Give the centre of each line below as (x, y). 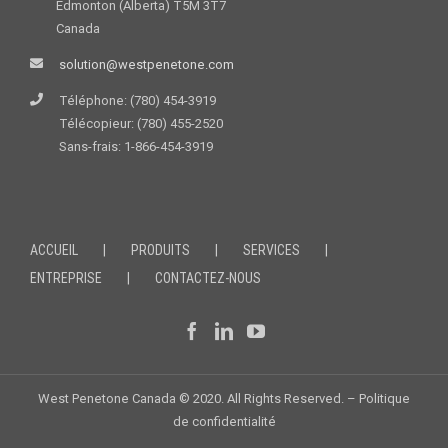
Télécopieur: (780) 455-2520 (141, 124)
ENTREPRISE (66, 278)
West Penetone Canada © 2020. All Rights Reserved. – (198, 399)
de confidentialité (224, 422)
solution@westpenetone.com (146, 65)
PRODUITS (160, 250)
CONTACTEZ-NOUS (208, 278)
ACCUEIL (54, 250)
